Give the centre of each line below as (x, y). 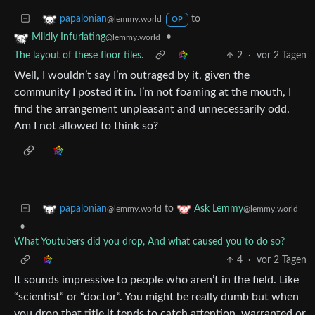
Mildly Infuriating (69, 37)
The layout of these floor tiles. (79, 55)
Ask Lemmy (219, 208)
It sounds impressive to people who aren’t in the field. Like (156, 279)
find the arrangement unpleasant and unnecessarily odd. (152, 109)
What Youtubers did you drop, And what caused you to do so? (149, 242)
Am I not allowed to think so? (86, 126)
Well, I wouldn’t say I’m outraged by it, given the (132, 75)
